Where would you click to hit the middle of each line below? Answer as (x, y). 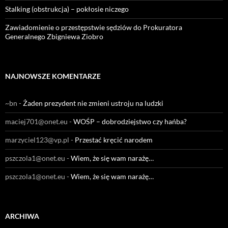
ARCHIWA (22, 216)
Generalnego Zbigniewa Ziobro (54, 37)
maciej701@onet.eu (36, 122)
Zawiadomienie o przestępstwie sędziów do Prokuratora (94, 27)
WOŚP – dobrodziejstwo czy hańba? (130, 122)
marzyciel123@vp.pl (37, 140)
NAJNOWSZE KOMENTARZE (53, 76)
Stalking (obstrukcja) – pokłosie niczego (67, 9)
